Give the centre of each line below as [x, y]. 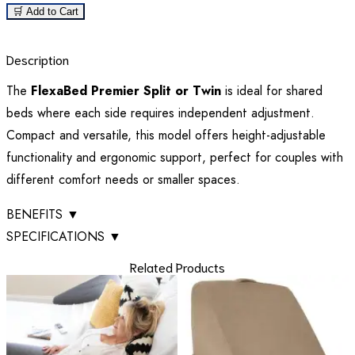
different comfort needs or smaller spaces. [123, 179]
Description [38, 59]
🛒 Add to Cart [46, 11]
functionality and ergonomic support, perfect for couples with [175, 157]
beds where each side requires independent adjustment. [160, 113]
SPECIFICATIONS [57, 236]
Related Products [177, 266]
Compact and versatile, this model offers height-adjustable [166, 135]
